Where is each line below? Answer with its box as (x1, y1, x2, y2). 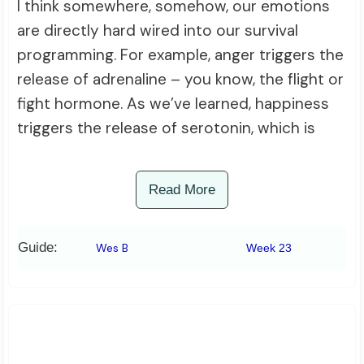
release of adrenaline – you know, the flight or (17, 68, 344, 89)
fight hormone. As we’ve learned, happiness (17, 93, 329, 114)
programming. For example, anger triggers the (17, 44, 344, 65)
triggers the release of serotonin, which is (17, 117, 315, 138)
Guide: (18, 239, 58, 255)
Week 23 (245, 240, 292, 254)
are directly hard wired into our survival (17, 19, 298, 41)
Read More (149, 181, 215, 197)
